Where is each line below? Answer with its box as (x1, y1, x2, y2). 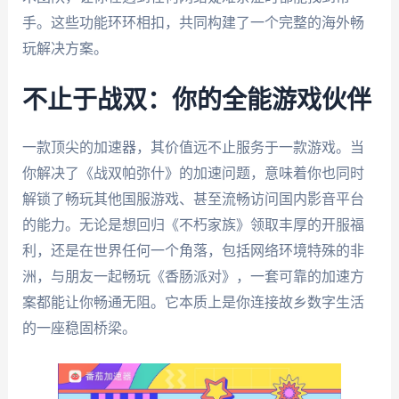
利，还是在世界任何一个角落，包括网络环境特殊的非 (21, 242, 364, 258)
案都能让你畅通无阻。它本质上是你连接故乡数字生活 (21, 294, 364, 310)
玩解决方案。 (21, 41, 108, 57)
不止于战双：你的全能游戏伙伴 (21, 87, 371, 113)
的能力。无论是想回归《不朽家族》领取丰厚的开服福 (21, 216, 364, 232)
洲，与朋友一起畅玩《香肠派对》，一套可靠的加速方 (21, 268, 364, 284)
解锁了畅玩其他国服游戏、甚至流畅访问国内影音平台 (21, 191, 364, 207)
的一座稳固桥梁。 (21, 320, 136, 336)
